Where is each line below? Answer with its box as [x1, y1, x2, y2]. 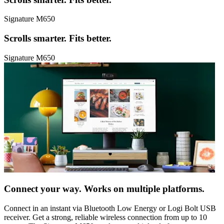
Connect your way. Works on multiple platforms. [4, 183, 204, 194]
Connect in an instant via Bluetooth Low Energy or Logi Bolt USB [4, 204, 216, 213]
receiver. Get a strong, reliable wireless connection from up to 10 [4, 213, 207, 222]
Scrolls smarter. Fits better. [4, 32, 111, 43]
